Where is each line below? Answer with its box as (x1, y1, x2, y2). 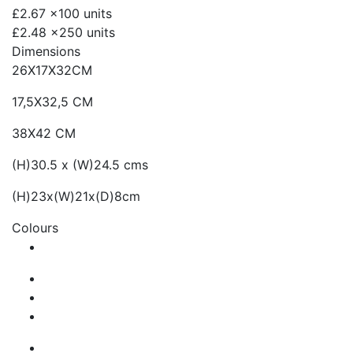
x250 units (50, 24, 115, 41)
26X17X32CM (12, 62, 92, 79)
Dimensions (12, 43, 80, 60)
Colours (12, 220, 58, 236)
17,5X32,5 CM (12, 94, 93, 110)
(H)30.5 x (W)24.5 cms (12, 157, 148, 173)
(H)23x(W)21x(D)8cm (12, 188, 140, 205)
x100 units (50, 6, 112, 22)
